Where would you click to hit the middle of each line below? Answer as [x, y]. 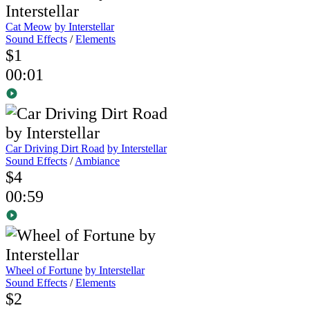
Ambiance [97, 161]
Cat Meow [29, 27]
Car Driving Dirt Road [55, 149]
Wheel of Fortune [44, 271]
